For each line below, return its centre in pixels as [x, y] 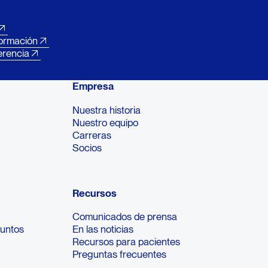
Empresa [93, 86]
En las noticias [103, 229]
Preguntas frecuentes [120, 255]
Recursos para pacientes [127, 242]
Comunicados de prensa [125, 217]
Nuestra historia [107, 110]
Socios [87, 147]
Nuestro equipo [106, 122]
